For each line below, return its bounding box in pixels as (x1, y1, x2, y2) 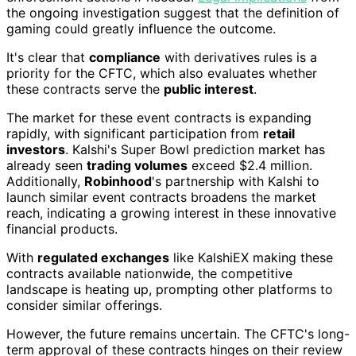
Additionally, (6, 172, 84, 189)
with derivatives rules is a (161, 48, 317, 65)
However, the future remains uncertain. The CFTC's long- (6, 325, 350, 342)
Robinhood (84, 172, 152, 189)
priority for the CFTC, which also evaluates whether (6, 64, 317, 81)
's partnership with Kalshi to (152, 172, 319, 189)
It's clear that (6, 48, 89, 65)
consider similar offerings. (6, 296, 162, 313)
